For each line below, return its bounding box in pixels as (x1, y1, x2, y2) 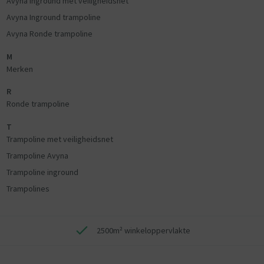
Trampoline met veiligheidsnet (6, 133, 113, 144)
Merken (6, 63, 33, 74)
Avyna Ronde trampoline (6, 28, 93, 39)
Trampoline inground (6, 166, 78, 177)
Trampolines (6, 183, 49, 194)
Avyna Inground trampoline (6, 12, 101, 22)
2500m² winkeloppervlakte (96, 225, 190, 236)
